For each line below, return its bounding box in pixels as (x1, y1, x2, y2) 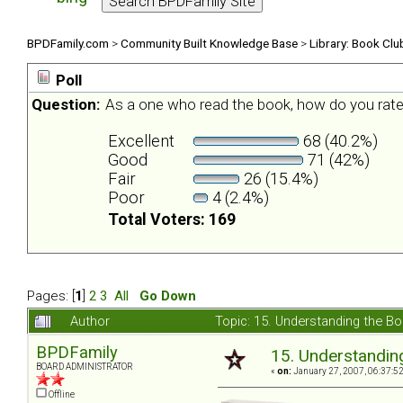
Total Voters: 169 (108, 210, 236, 229)
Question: (31, 95, 100, 114)
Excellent (108, 131, 175, 151)
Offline (47, 389, 75, 399)
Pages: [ (27, 287, 75, 304)
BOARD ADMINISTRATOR (36, 361, 133, 372)
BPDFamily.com (27, 35, 109, 50)
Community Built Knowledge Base (121, 35, 298, 50)
